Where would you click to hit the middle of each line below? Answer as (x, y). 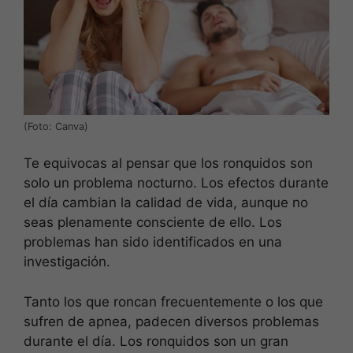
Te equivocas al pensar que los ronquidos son (168, 163)
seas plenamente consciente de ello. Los (153, 223)
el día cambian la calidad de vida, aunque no (166, 203)
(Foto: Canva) (56, 126)
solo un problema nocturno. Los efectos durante (176, 183)
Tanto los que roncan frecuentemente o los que (173, 301)
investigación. (67, 262)
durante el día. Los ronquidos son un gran (156, 341)
